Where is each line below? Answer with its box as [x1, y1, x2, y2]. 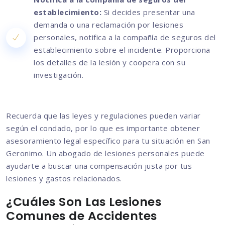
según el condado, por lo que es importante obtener [6, 123, 200, 134]
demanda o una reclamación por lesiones [34, 20, 183, 30]
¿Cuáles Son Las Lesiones [6, 193, 161, 210]
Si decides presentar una [101, 7, 195, 18]
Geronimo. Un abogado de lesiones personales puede [6, 148, 205, 159]
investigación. [34, 70, 83, 80]
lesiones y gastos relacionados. [6, 173, 122, 184]
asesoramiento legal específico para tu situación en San [6, 136, 210, 146]
